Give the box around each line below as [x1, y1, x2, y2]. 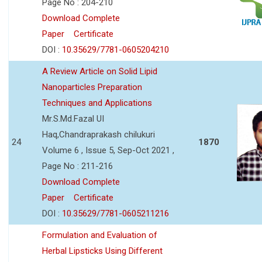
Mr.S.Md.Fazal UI [42, 113, 104, 124]
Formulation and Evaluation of [42, 229, 157, 240]
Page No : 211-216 [42, 160, 113, 171]
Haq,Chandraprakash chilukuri [42, 129, 155, 140]
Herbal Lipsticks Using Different [42, 245, 163, 256]
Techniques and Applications [42, 97, 152, 108]
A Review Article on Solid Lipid [42, 65, 157, 77]
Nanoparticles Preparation [42, 81, 142, 92]
